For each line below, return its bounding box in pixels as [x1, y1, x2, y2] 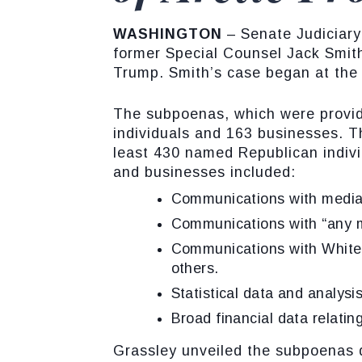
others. [170, 260, 219, 277]
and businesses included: [112, 164, 296, 180]
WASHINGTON [112, 26, 227, 42]
